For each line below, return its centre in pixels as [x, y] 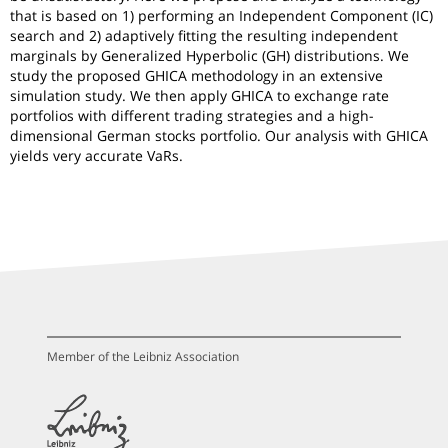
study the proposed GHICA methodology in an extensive [196, 75]
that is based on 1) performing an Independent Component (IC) [221, 15]
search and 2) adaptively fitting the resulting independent [204, 35]
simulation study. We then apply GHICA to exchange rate [199, 95]
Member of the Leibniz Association [143, 356]
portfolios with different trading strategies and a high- [192, 115]
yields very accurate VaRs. [96, 155]
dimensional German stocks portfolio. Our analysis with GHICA [219, 135]
